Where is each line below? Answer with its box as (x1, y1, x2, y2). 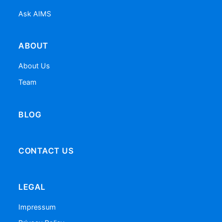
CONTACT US (18, 145, 74, 156)
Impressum (18, 202, 56, 211)
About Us (18, 61, 51, 70)
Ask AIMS (18, 9, 52, 18)
